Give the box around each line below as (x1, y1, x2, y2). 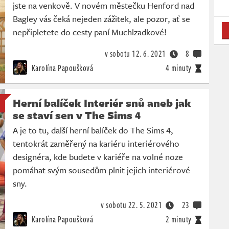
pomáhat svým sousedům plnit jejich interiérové (13, 164, 190, 177)
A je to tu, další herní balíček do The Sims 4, (13, 124, 173, 137)
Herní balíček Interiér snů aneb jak (13, 95, 191, 111)
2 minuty (165, 213, 192, 226)
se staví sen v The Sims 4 (13, 107, 141, 123)
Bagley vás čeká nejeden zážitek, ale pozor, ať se (13, 12, 190, 25)
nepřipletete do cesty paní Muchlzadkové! (13, 25, 167, 38)
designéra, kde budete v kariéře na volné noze (13, 150, 183, 164)
